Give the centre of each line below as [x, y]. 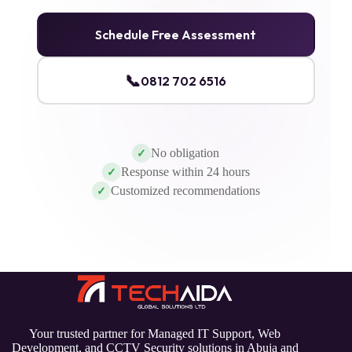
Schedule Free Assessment [176, 35]
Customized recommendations [185, 191]
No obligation [185, 153]
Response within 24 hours [185, 172]
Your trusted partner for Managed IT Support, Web [155, 333]
